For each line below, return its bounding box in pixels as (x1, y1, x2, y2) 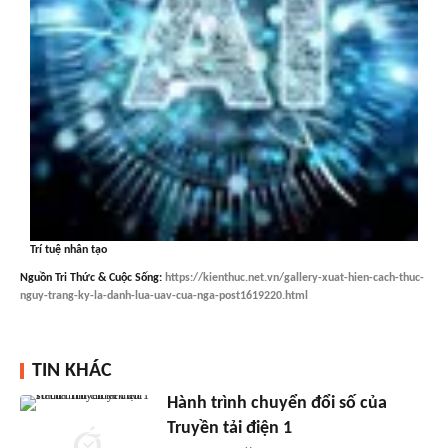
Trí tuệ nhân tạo (30, 243, 107, 256)
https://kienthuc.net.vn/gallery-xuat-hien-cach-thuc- (165, 271, 424, 284)
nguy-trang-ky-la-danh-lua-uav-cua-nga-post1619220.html (20, 289, 308, 302)
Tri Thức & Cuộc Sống (55, 271, 159, 284)
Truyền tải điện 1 (166, 418, 292, 438)
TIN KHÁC (32, 360, 112, 381)
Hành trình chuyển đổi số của (166, 393, 387, 413)
